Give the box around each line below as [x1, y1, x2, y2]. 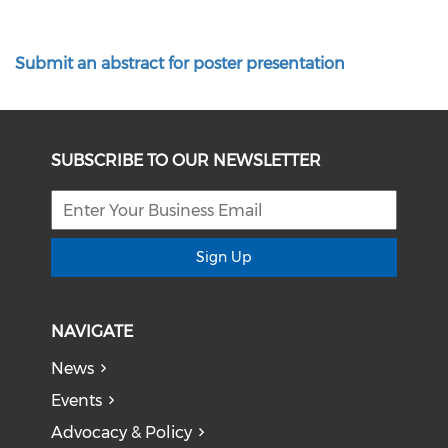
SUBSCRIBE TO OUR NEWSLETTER [51, 151, 322, 170]
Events [51, 391, 103, 410]
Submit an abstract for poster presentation [15, 54, 345, 73]
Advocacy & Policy [51, 423, 193, 442]
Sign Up [196, 248, 252, 266]
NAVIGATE [51, 322, 134, 341]
